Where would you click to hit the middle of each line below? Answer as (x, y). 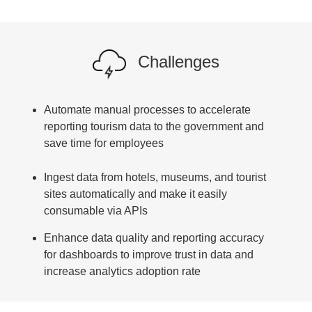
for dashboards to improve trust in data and (149, 254)
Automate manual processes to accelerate (148, 109)
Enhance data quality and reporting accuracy (154, 237)
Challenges (179, 61)
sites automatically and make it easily (136, 194)
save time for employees (104, 143)
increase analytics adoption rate (123, 271)
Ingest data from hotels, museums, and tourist (155, 177)
